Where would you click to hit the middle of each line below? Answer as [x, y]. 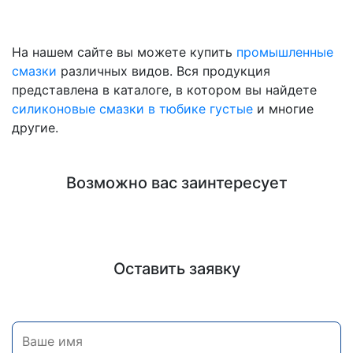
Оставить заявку [176, 269]
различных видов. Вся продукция [163, 71]
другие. [35, 128]
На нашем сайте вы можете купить [124, 52]
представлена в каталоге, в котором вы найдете [164, 90]
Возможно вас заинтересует [176, 183]
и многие [283, 109]
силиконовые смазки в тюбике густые [132, 109]
